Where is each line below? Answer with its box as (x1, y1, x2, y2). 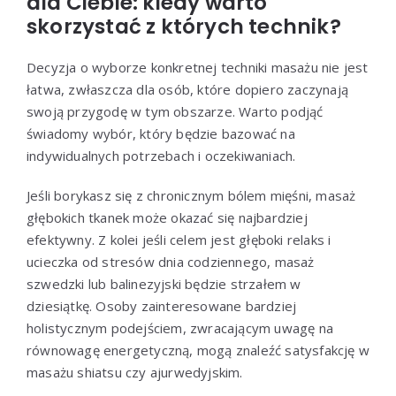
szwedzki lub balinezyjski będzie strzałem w (27, 275, 301, 293)
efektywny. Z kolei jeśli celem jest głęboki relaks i (27, 231, 331, 249)
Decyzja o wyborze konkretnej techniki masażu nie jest (27, 58, 369, 77)
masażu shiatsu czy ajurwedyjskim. (27, 363, 243, 382)
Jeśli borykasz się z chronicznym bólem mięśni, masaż (27, 187, 356, 205)
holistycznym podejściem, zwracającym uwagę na (27, 319, 333, 338)
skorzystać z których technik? (27, 12, 341, 42)
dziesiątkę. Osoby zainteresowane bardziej (27, 297, 297, 316)
